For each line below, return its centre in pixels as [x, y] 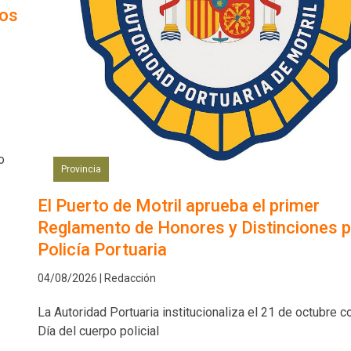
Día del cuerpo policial [98, 331]
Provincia [81, 170]
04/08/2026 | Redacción [96, 279]
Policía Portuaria [102, 250]
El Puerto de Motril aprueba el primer [178, 206]
